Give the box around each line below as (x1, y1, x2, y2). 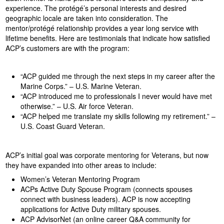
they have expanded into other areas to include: (5, 160, 156, 170)
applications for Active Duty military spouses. (20, 204, 161, 214)
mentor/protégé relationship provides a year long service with (5, 23, 198, 33)
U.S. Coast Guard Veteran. (20, 121, 105, 131)
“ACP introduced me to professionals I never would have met (20, 91, 212, 101)
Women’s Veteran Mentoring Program (20, 174, 140, 184)
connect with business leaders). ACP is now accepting (20, 194, 190, 204)
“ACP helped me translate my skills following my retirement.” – (20, 111, 215, 121)
